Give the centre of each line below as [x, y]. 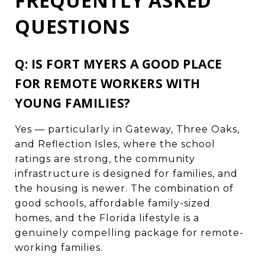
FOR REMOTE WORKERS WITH [108, 83]
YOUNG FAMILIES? [73, 103]
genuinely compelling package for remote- [129, 232]
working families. [59, 247]
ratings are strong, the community [105, 159]
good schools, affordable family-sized [113, 203]
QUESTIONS [72, 26]
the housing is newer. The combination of [124, 188]
